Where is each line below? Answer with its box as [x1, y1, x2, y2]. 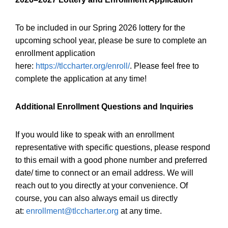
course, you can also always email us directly [15, 194, 178, 203]
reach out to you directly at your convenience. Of [15, 181, 188, 190]
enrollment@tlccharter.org [26, 207, 119, 216]
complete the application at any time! [15, 74, 147, 83]
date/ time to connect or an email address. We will [15, 168, 193, 178]
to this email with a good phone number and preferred [15, 156, 207, 165]
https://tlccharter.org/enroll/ [36, 62, 130, 71]
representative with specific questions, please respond [15, 143, 210, 152]
